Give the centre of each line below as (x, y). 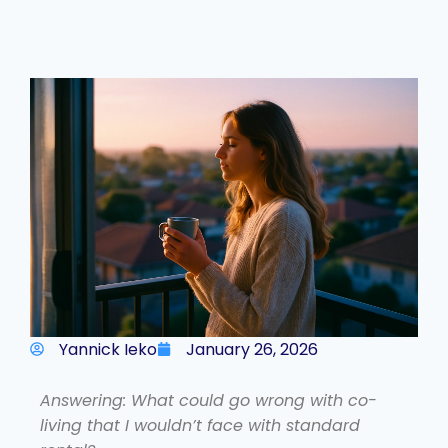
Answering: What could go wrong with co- (208, 400)
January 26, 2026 (252, 349)
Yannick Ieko (108, 349)
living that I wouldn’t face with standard (200, 425)
